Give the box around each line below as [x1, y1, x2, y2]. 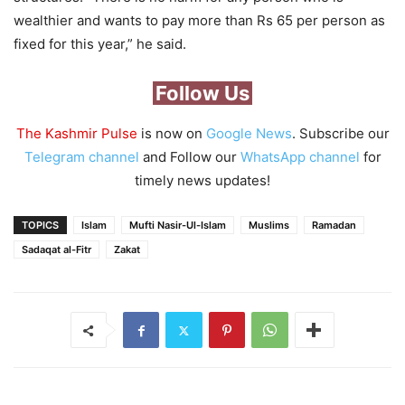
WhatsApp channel [240, 148, 360, 166]
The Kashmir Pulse [15, 125, 137, 143]
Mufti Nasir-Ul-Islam [129, 219, 226, 232]
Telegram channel [24, 148, 139, 166]
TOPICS [22, 219, 59, 232]
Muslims [249, 219, 289, 232]
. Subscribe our [291, 125, 390, 143]
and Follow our [138, 148, 240, 166]
